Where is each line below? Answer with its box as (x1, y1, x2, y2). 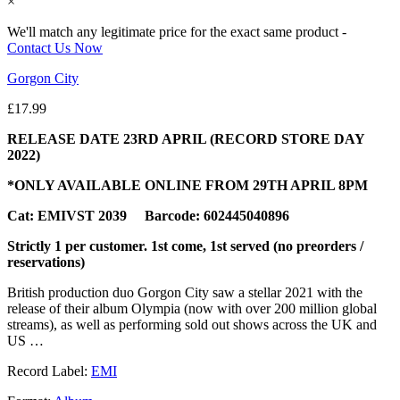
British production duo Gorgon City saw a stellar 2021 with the (7, 284, 362, 300)
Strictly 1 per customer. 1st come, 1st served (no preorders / (7, 237, 363, 254)
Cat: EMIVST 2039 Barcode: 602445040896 (7, 207, 289, 223)
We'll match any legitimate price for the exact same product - (7, 23, 346, 39)
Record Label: (7, 362, 91, 379)
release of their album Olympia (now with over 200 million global (7, 300, 377, 316)
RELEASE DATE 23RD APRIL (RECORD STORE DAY (7, 130, 364, 146)
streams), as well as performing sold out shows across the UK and (7, 316, 377, 332)
